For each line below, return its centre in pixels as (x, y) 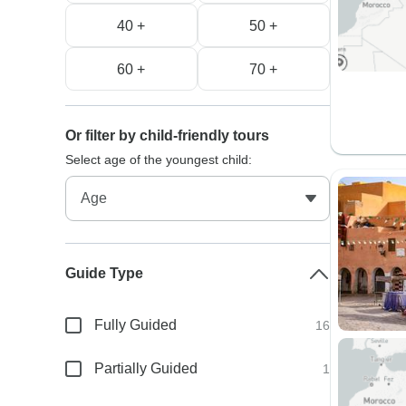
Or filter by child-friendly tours (168, 135)
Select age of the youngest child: (159, 159)
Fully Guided (136, 325)
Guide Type (105, 273)
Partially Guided (146, 368)
